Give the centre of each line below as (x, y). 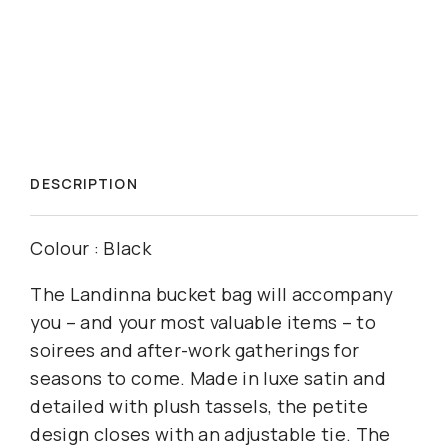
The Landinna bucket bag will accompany (211, 293)
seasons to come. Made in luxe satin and (208, 377)
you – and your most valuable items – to (203, 321)
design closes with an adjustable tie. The (210, 433)
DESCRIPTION (84, 184)
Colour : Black (90, 247)
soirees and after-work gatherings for (195, 349)
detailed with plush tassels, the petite (199, 405)
